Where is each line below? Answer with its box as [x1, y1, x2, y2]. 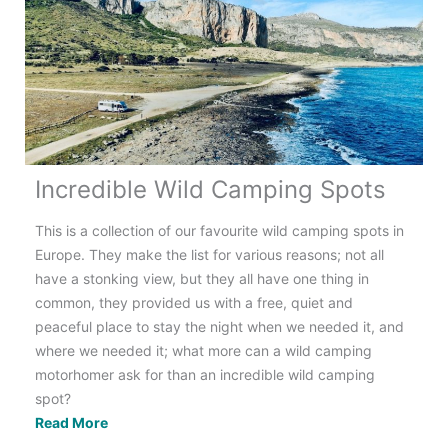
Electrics [107, 6, 167, 24]
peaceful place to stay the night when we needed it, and [35, 317, 404, 335]
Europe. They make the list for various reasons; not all [35, 245, 384, 263]
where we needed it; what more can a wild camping [35, 341, 372, 359]
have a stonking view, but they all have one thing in [35, 269, 369, 287]
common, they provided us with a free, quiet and [35, 293, 353, 311]
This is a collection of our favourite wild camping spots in [35, 221, 404, 239]
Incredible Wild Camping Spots [35, 174, 386, 204]
